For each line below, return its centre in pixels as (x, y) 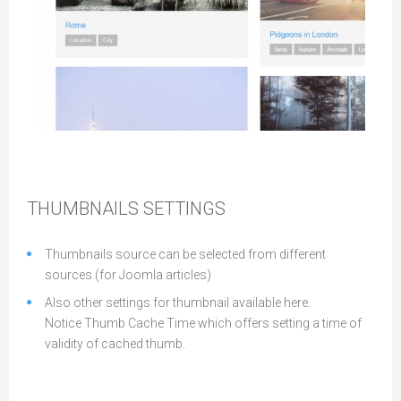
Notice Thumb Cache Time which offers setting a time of (203, 323)
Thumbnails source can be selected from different (185, 254)
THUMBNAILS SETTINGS (126, 209)
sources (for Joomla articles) (128, 275)
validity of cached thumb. (115, 344)
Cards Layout (101, 121)
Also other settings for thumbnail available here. (178, 303)
